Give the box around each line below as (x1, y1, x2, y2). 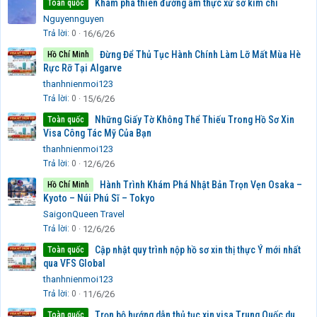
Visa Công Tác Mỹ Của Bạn (43, 127, 151, 139)
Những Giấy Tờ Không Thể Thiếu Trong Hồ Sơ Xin (95, 114, 294, 126)
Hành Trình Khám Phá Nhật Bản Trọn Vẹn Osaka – (100, 179, 302, 191)
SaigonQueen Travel (43, 209, 125, 220)
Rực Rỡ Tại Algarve (43, 62, 122, 74)
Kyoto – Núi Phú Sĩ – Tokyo (43, 192, 155, 204)
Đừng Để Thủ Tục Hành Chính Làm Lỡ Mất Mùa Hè (100, 49, 301, 61)
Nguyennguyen (43, 13, 104, 25)
